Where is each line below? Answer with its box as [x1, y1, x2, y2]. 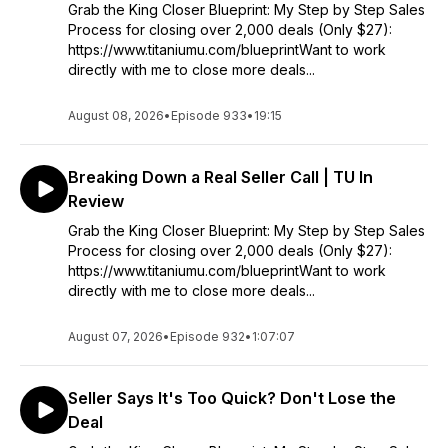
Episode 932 [170, 329, 245, 344]
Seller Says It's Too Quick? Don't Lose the [68, 388, 396, 408]
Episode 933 [171, 108, 247, 123]
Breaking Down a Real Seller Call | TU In [68, 167, 373, 187]
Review [68, 191, 124, 211]
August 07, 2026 [68, 329, 163, 344]
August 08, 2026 [68, 108, 164, 123]
